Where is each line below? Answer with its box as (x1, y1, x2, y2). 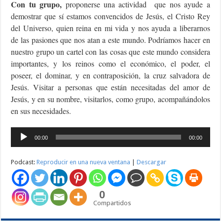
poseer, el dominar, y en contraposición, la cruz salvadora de (11, 70, 210, 80)
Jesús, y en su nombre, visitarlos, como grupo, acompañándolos (11, 93, 210, 104)
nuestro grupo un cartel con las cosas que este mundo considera (11, 46, 210, 57)
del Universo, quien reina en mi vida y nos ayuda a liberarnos (11, 22, 210, 33)
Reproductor (10, 128, 47, 136)
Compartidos (93, 199, 132, 207)
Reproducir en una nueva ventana (37, 158, 131, 166)
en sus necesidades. (11, 105, 72, 116)
